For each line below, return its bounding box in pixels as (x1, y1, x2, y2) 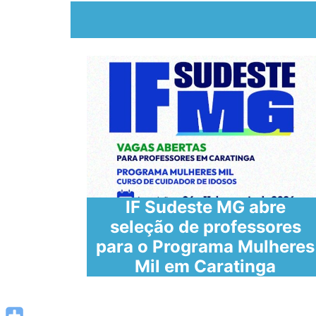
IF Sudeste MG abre (125, 197, 286, 218)
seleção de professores (109, 217, 301, 238)
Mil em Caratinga (135, 256, 276, 277)
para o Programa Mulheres (96, 236, 315, 257)
